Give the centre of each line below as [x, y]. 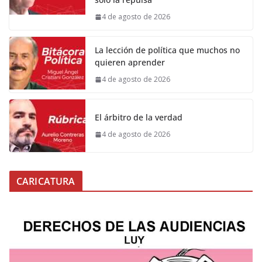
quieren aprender [130, 63]
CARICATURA [46, 182]
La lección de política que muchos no [167, 50]
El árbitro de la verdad [139, 118]
